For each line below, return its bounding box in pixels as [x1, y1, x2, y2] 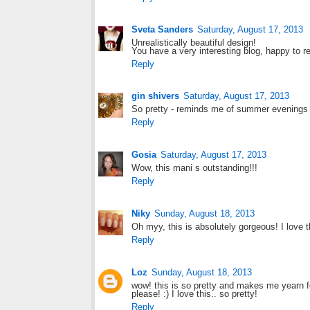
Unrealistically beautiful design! [131, 37, 256, 48]
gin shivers [131, 91, 179, 102]
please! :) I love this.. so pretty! [131, 288, 257, 299]
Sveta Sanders [131, 24, 193, 35]
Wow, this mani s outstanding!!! [131, 163, 257, 174]
